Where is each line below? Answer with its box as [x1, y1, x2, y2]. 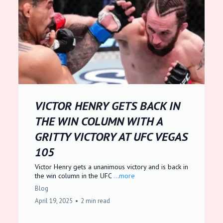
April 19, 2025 [35, 197, 73, 205]
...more [113, 171, 135, 180]
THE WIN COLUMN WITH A [35, 113, 163, 129]
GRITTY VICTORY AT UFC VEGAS [35, 129, 188, 144]
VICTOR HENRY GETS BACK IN [35, 98, 180, 113]
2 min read [81, 197, 110, 205]
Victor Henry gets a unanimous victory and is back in [35, 162, 188, 171]
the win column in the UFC [35, 171, 113, 180]
